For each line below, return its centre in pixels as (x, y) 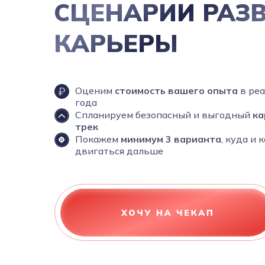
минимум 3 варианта (171, 139)
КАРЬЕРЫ (116, 43)
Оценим (95, 91)
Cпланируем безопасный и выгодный (164, 115)
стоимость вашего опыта (177, 91)
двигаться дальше (119, 151)
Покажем (98, 139)
